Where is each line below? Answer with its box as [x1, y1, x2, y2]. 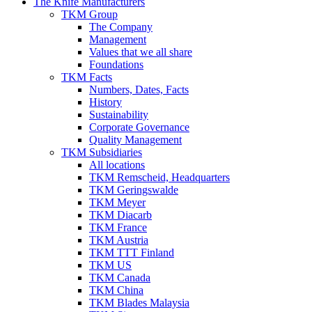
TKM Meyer [89, 196, 146, 208]
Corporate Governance [89, 121, 189, 133]
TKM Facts [61, 71, 112, 83]
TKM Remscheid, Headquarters [89, 171, 230, 183]
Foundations [89, 58, 143, 70]
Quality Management [89, 134, 182, 146]
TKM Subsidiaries [61, 146, 142, 158]
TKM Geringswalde [89, 184, 178, 196]
